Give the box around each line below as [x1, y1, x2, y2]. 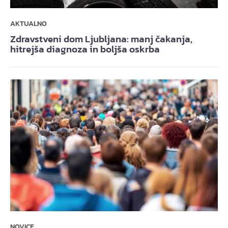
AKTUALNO [10, 18, 47, 30]
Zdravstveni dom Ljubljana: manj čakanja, [10, 32, 192, 46]
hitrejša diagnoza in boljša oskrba [10, 42, 160, 56]
